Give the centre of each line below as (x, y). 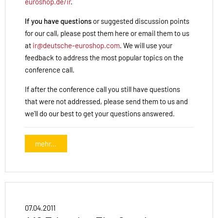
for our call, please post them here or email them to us (107, 33)
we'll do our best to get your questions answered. (100, 114)
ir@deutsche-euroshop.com (76, 45)
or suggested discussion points (140, 21)
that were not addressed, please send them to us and (106, 101)
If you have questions (58, 21)
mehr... (46, 143)
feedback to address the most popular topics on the (104, 58)
